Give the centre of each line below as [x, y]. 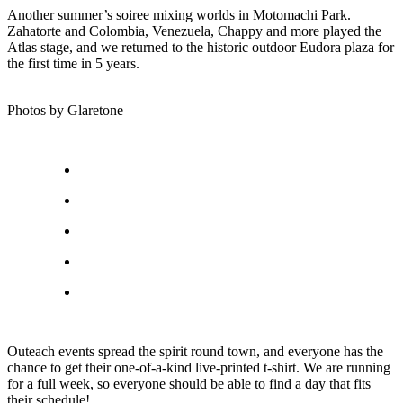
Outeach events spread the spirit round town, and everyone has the [195, 351]
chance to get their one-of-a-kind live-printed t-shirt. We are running [199, 367]
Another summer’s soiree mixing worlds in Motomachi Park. [179, 14]
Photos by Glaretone [65, 110]
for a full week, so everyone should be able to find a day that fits [189, 383]
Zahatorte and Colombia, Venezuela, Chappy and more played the [194, 31]
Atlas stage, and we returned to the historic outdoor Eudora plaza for [201, 47]
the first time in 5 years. [73, 63]
